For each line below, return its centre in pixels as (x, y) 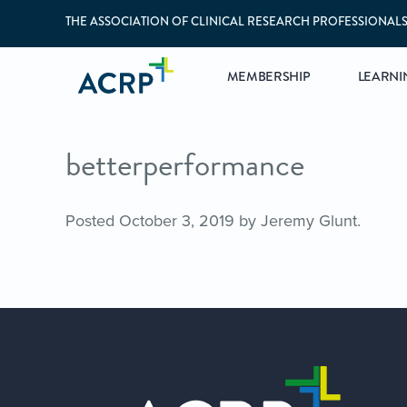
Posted (92, 221)
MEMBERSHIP (268, 77)
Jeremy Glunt (309, 221)
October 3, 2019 (177, 221)
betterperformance (185, 164)
